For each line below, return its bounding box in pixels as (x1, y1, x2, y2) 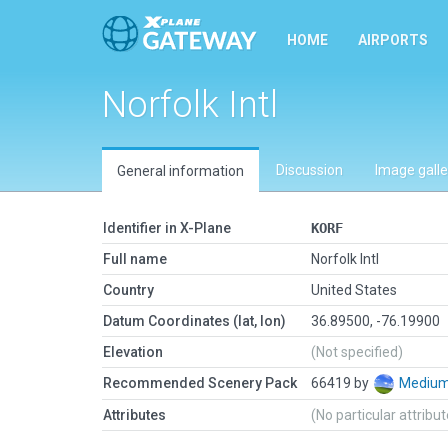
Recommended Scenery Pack (103, 375, 297, 391)
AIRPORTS (358, 32, 428, 48)
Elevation (103, 344, 163, 360)
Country (103, 282, 154, 298)
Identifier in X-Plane (103, 220, 231, 236)
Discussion (276, 162, 343, 178)
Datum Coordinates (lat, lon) (103, 313, 286, 329)
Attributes (103, 407, 166, 423)
